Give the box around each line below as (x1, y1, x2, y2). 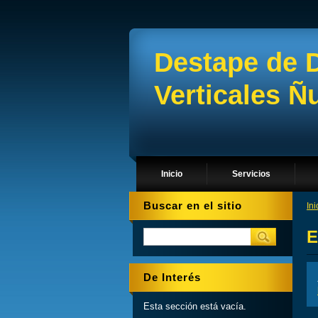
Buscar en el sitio (143, 199, 242, 212)
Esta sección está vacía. (143, 301, 246, 312)
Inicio (161, 169, 182, 179)
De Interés (143, 271, 201, 283)
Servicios (232, 169, 270, 179)
